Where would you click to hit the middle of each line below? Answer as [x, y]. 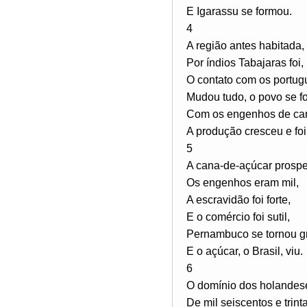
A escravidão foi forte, [238, 199]
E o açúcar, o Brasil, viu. [245, 251]
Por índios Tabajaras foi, [245, 62]
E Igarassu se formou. [239, 11]
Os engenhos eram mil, [243, 182]
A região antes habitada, [245, 45]
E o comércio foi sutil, [238, 217]
